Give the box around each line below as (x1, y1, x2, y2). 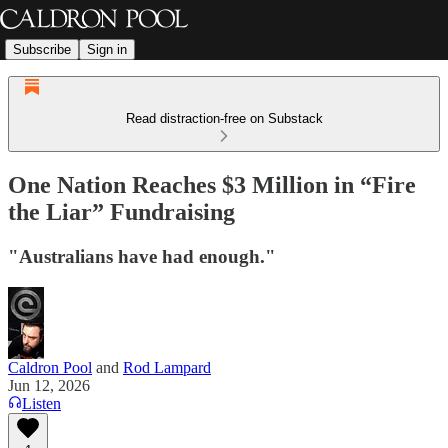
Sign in (87, 41, 127, 57)
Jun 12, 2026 (8, 376, 90, 394)
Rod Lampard (123, 358, 211, 376)
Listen (22, 394, 61, 412)
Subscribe (13, 41, 71, 57)
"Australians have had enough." (8, 245, 276, 267)
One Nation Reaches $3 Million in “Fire (8, 171, 416, 198)
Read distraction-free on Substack (125, 111, 323, 126)
